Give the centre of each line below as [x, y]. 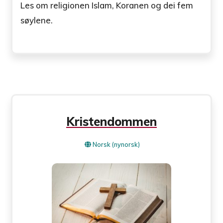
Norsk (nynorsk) [116, 145]
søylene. [37, 20]
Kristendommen [111, 122]
